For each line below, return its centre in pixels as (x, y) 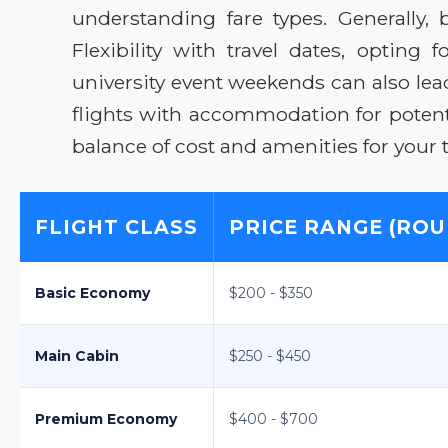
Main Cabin (77, 355)
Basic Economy (92, 292)
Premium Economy (106, 418)
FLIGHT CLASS (116, 226)
